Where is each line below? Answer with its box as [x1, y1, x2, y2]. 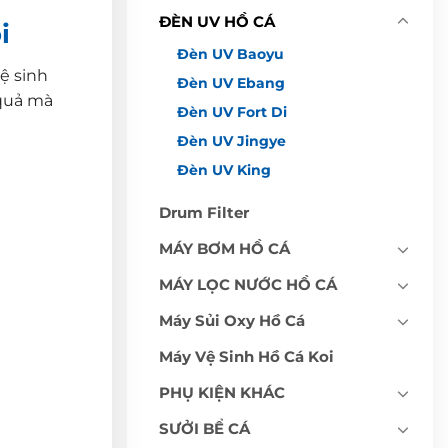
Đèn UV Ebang [177, 73, 285, 92]
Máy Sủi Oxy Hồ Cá [159, 310, 305, 330]
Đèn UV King [177, 160, 271, 179]
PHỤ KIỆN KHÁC [159, 382, 285, 402]
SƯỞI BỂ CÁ [159, 418, 250, 438]
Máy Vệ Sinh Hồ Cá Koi [159, 346, 334, 366]
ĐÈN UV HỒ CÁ [159, 11, 275, 31]
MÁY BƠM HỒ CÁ [159, 238, 290, 258]
